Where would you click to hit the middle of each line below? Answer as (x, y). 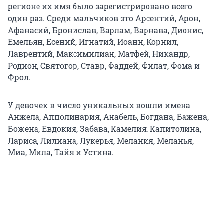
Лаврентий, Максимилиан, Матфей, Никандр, (99, 54)
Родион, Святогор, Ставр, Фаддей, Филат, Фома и (104, 66)
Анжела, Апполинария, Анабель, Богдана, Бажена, (108, 117)
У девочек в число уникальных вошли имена (99, 105)
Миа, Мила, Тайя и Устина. (61, 152)
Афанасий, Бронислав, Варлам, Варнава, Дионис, (106, 30)
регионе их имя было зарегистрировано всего (100, 6)
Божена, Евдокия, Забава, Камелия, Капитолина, (105, 129)
